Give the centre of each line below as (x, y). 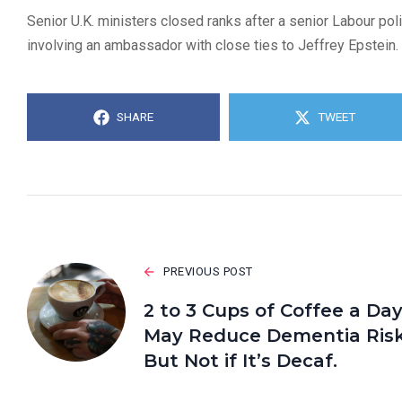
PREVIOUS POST (208, 272)
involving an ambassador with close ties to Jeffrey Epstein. (213, 46)
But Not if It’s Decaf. (240, 361)
